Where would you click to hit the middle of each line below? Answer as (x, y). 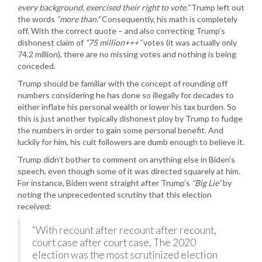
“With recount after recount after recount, (124, 230)
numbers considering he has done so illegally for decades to (126, 95)
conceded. (37, 65)
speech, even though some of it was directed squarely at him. (129, 171)
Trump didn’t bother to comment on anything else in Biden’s (126, 159)
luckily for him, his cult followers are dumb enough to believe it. (131, 142)
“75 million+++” (113, 42)
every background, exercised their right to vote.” (104, 7)
